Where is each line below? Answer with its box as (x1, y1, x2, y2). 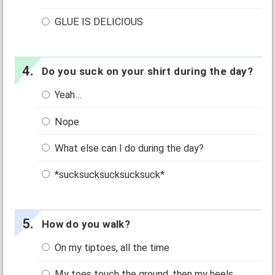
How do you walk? (41, 217, 131, 230)
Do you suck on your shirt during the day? (41, 65, 254, 78)
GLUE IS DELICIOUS (52, 16, 144, 28)
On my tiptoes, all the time (52, 242, 170, 254)
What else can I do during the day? (52, 142, 204, 154)
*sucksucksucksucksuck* (52, 168, 165, 180)
